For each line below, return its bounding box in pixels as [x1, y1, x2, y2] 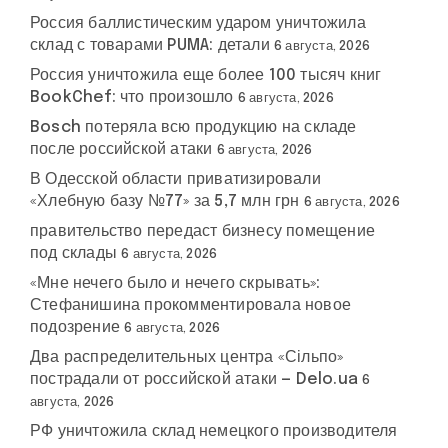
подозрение [30, 319, 120, 336]
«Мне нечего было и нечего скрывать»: [30, 275, 321, 292]
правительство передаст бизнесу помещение [30, 223, 375, 240]
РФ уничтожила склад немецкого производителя [30, 423, 398, 440]
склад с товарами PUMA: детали [30, 37, 270, 54]
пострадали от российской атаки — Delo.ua [30, 371, 358, 388]
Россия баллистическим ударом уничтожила [30, 15, 366, 32]
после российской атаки [30, 141, 213, 158]
